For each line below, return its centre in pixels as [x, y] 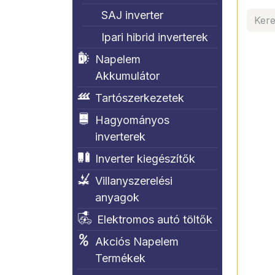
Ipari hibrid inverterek [154, 37]
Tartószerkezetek [140, 98]
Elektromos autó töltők [155, 219]
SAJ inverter [132, 15]
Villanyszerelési [134, 181]
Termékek [121, 258]
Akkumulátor [128, 76]
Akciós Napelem [137, 242]
